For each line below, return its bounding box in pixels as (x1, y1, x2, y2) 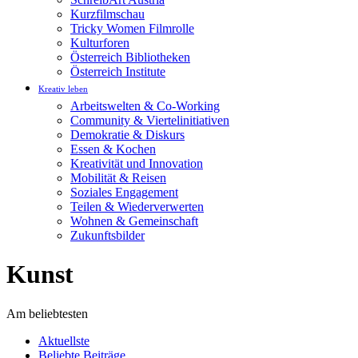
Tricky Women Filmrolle (70, 22, 194, 35)
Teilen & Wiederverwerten (70, 200, 204, 213)
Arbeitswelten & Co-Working (70, 99, 220, 113)
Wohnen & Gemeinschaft (70, 214, 198, 228)
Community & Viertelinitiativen (70, 113, 229, 127)
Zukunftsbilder (70, 229, 145, 242)
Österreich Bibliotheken (70, 50, 190, 64)
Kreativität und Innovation (70, 157, 203, 170)
